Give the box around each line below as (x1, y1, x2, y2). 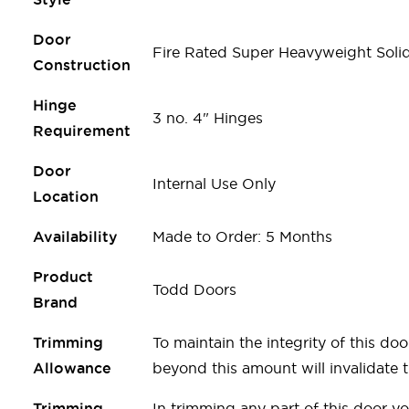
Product (33, 267, 93, 285)
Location (33, 187, 99, 204)
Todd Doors (152, 280, 236, 298)
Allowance (33, 359, 111, 376)
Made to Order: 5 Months (152, 227, 332, 245)
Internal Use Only (152, 174, 276, 192)
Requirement (33, 121, 131, 139)
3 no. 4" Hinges (152, 109, 263, 126)
